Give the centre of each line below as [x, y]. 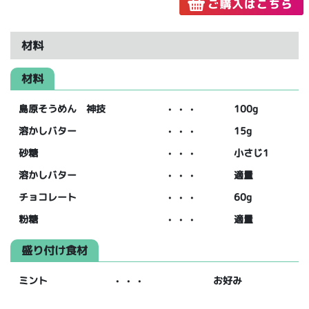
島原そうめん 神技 [62, 109]
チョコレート [48, 197]
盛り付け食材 [54, 251]
